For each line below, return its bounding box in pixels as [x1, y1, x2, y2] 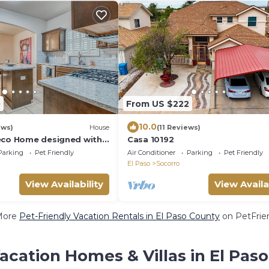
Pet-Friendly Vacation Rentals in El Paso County [19, 211, 220, 222]
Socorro [156, 159, 180, 168]
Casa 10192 [127, 134, 174, 144]
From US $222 [126, 98, 189, 109]
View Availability [25, 178, 103, 190]
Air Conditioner [127, 148, 175, 157]
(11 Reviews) [157, 122, 201, 131]
